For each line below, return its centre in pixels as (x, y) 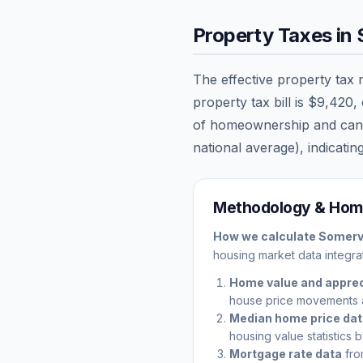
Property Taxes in (275, 35)
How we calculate (266, 236)
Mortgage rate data (286, 353)
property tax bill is (250, 102)
